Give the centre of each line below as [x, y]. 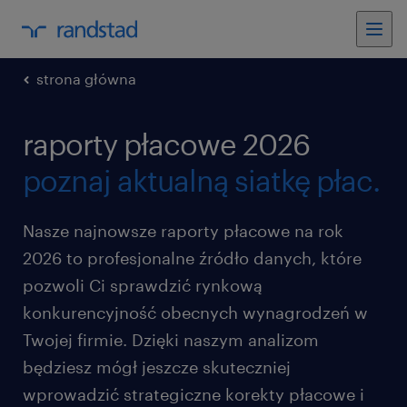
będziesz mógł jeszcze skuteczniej [157, 367]
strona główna [86, 79]
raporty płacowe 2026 [166, 144]
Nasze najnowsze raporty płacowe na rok [183, 231]
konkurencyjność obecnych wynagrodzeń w [195, 313]
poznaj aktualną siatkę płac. [201, 180]
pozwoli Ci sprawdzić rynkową [143, 285]
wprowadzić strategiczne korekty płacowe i [194, 394]
